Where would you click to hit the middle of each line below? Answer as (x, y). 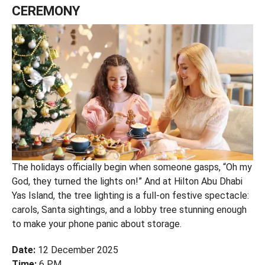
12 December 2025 (77, 250)
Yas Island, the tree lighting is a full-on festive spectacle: (130, 195)
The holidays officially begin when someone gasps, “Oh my (132, 167)
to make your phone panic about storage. (96, 224)
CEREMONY (46, 11)
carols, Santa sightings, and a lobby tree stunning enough (129, 209)
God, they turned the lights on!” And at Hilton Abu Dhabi (127, 181)
